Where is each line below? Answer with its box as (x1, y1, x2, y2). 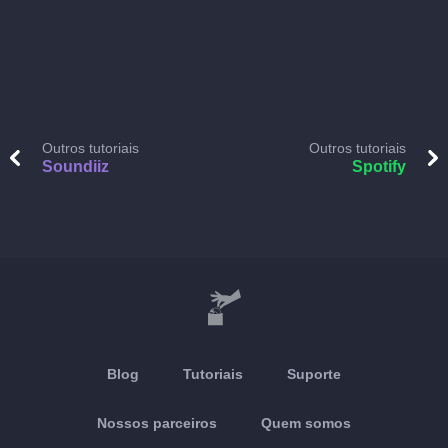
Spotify (352, 158, 406, 175)
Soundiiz (42, 158, 109, 175)
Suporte (287, 366, 341, 382)
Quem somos (261, 415, 351, 431)
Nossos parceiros (97, 415, 217, 431)
